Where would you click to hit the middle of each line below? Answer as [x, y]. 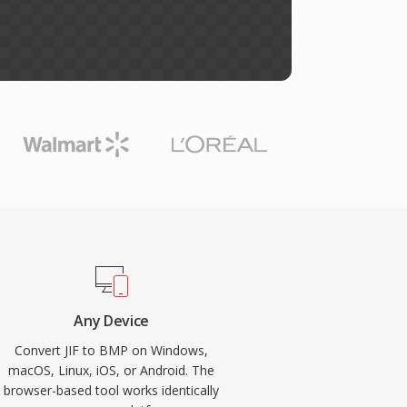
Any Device [112, 321]
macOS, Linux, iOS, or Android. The [112, 370]
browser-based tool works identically [112, 390]
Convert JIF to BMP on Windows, [112, 350]
